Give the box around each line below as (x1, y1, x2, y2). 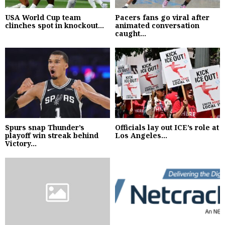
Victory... (5, 138, 37, 148)
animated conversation (115, 21, 199, 31)
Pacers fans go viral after (115, 13, 209, 23)
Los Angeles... (115, 130, 167, 140)
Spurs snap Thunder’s (5, 122, 84, 132)
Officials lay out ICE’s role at (115, 122, 219, 132)
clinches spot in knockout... (5, 21, 104, 31)
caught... (115, 29, 146, 39)
